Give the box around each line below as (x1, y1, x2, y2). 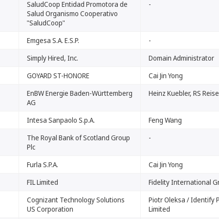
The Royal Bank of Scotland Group (27, 133, 130, 142)
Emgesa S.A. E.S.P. (27, 36, 79, 45)
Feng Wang (149, 115, 182, 125)
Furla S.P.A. (27, 160, 58, 169)
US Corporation (27, 204, 73, 214)
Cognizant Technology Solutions (27, 195, 125, 204)
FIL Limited (27, 177, 58, 187)
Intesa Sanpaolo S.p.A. (27, 115, 95, 125)
